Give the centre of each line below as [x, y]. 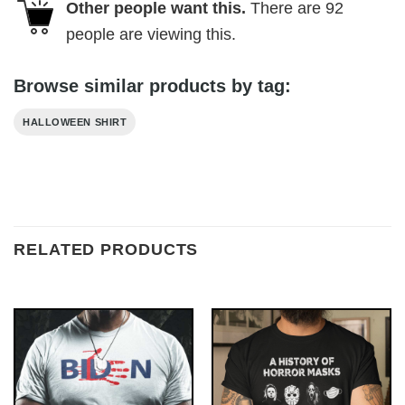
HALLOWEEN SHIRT [75, 122]
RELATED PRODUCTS [106, 249]
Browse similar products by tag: [152, 86]
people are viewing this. [151, 34]
